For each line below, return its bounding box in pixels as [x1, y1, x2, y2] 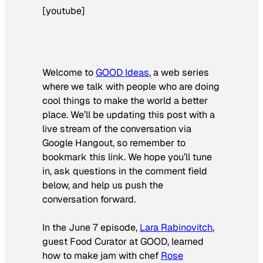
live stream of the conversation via [42, 122, 191, 135]
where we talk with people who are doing [42, 80, 220, 93]
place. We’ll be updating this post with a [42, 108, 215, 121]
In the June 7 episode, [42, 221, 140, 234]
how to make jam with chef [42, 249, 161, 262]
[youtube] [42, 5, 85, 18]
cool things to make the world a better [42, 94, 208, 107]
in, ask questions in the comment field [42, 164, 207, 177]
